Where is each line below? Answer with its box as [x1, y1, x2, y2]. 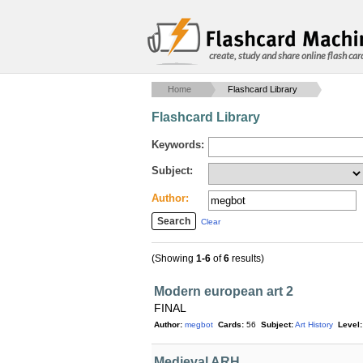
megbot [185, 320, 213, 329]
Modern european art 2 [154, 284, 293, 298]
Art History [295, 320, 333, 329]
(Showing [152, 253, 196, 264]
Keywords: [152, 139, 204, 151]
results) [229, 253, 264, 264]
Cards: [218, 320, 244, 329]
